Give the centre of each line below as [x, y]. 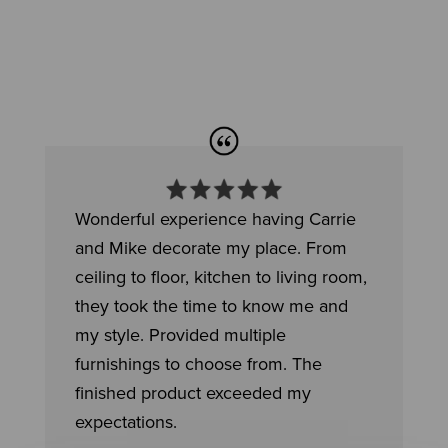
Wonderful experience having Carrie [215, 219]
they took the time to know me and [211, 306]
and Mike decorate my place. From [210, 248]
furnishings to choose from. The [198, 364]
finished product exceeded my [192, 393]
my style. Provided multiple [180, 335]
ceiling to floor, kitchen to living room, [220, 277]
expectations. [125, 422]
